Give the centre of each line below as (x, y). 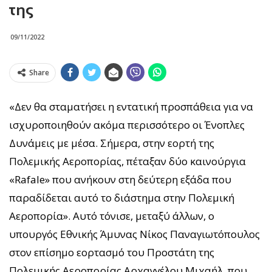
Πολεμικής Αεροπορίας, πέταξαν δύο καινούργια (127, 161)
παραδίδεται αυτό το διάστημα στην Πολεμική (122, 198)
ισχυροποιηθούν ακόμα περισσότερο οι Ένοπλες (127, 125)
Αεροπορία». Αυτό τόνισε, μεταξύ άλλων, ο (112, 216)
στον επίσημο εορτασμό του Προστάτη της (112, 253)
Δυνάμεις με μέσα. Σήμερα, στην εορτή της (112, 143)
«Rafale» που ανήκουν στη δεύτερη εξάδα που (120, 180)
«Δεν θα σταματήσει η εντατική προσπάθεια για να (131, 107)
